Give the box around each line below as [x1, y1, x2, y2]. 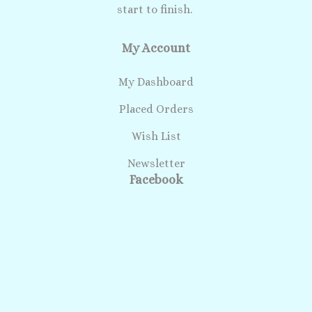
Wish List [131, 130, 181, 143]
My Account [122, 41, 190, 56]
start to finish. [117, 3, 195, 17]
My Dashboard [118, 75, 194, 89]
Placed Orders [118, 102, 194, 116]
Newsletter [127, 157, 185, 171]
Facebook [129, 173, 183, 187]
